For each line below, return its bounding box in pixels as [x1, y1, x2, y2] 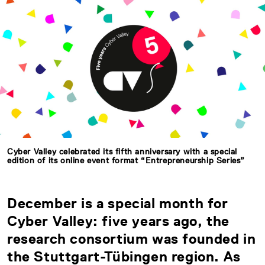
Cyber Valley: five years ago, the [7, 213, 230, 230]
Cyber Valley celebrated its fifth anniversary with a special [7, 147, 238, 157]
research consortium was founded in [7, 231, 256, 247]
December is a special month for [7, 195, 228, 212]
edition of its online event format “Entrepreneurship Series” [7, 156, 245, 166]
